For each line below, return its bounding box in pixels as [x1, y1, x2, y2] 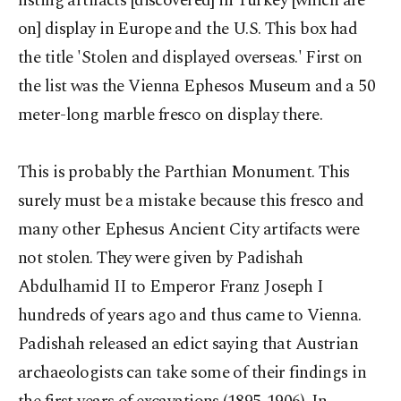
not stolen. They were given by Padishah [18, 245, 303, 271]
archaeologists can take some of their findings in [18, 360, 367, 386]
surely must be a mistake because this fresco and [18, 188, 364, 214]
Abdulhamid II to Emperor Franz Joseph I [18, 274, 324, 300]
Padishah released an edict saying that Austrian [18, 331, 359, 357]
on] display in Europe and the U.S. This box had [18, 16, 358, 42]
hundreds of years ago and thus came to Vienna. [18, 303, 362, 328]
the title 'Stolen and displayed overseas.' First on [18, 45, 363, 71]
